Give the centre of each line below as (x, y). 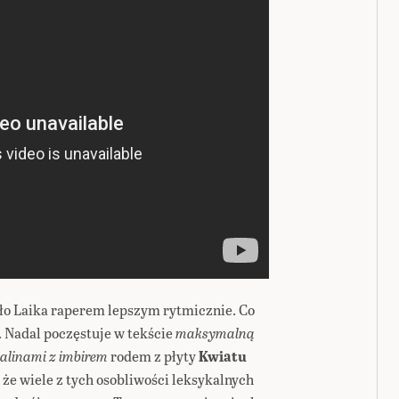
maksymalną (215, 333)
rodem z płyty (153, 356)
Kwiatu (223, 356)
